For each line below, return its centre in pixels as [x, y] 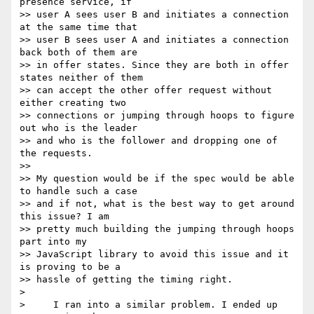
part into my [56, 242]
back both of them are [81, 53]
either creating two [76, 103]
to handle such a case [81, 191]
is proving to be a [73, 267]
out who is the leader [81, 128]
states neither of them [84, 78]
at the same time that [81, 27]
